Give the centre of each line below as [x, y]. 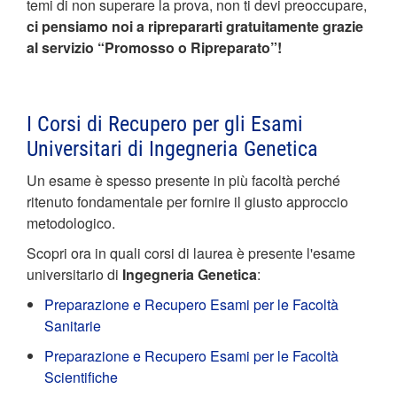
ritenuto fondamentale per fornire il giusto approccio [187, 202]
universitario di [74, 274]
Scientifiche [81, 377]
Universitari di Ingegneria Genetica [172, 149]
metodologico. [71, 223]
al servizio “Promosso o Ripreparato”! [154, 47]
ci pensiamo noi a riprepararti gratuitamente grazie [195, 26]
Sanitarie [73, 326]
